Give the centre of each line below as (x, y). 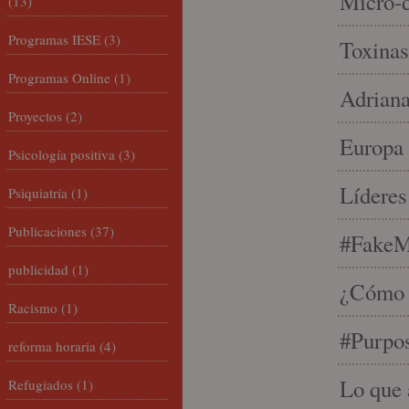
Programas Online (59, 78)
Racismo (33, 308)
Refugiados (41, 384)
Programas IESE (54, 39)
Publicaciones (47, 231)
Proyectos (35, 116)
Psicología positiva (62, 154)
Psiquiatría (38, 193)
